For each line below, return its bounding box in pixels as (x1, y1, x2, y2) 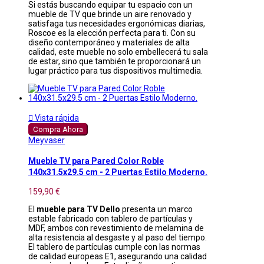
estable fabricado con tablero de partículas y (28, 214, 193, 224)
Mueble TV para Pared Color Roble (28, 156, 164, 166)
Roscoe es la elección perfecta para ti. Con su (28, 28, 196, 38)
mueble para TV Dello (37, 204, 120, 214)
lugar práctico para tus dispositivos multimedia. (28, 66, 203, 76)
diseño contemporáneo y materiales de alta (28, 38, 190, 48)
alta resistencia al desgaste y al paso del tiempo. (28, 233, 207, 243)
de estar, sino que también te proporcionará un (28, 57, 201, 67)
